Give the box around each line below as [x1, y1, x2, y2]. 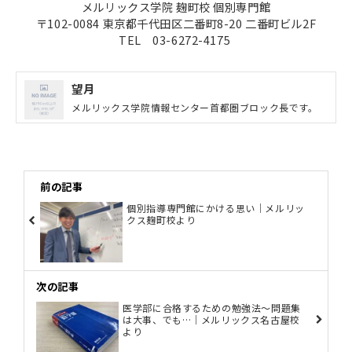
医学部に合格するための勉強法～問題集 [123, 301, 301, 315]
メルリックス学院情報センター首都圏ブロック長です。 [71, 100, 318, 114]
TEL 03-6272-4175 [119, 31, 233, 48]
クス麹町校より [126, 212, 196, 226]
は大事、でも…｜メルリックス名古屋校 [123, 313, 300, 327]
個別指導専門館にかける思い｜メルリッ [126, 200, 305, 214]
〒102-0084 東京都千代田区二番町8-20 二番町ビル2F [35, 14, 317, 31]
